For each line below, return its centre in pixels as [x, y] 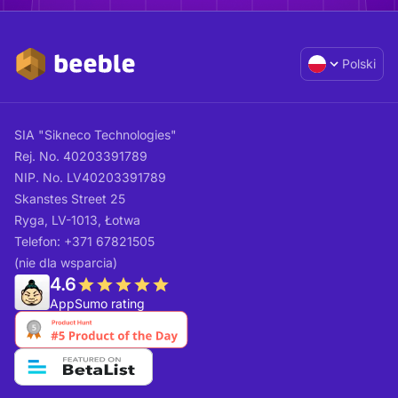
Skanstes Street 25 [70, 199]
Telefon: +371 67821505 [84, 242]
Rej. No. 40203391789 [81, 156]
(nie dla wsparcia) [66, 263]
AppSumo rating [97, 304]
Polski [359, 64]
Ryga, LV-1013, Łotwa [77, 220]
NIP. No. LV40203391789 [90, 178]
